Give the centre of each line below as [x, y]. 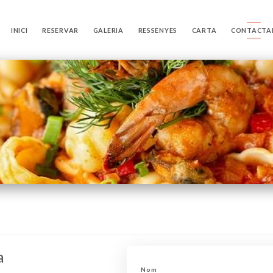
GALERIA [108, 30]
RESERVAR [61, 30]
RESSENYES [158, 30]
